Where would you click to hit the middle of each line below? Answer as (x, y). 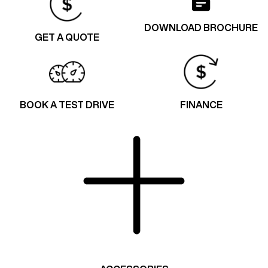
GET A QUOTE (67, 37)
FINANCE (201, 104)
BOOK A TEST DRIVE (67, 104)
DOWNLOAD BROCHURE (201, 27)
